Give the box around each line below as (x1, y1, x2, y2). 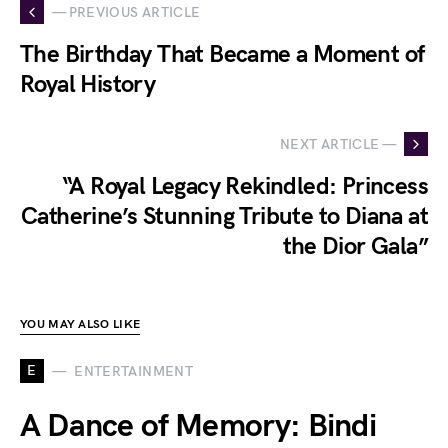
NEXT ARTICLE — (280, 135, 396, 153)
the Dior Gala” (283, 232, 428, 261)
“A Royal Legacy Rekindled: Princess (62, 172, 428, 201)
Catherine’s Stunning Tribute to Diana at (21, 202, 428, 231)
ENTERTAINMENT (74, 362, 193, 380)
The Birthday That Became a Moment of (20, 40, 425, 69)
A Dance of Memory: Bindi (20, 407, 376, 446)
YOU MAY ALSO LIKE (20, 317, 141, 332)
